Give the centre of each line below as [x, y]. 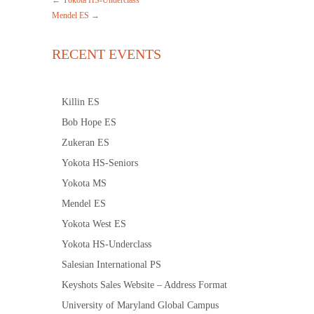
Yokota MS [84, 183]
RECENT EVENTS [107, 54]
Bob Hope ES [89, 122]
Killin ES [81, 102]
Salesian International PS [111, 264]
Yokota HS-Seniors [100, 163]
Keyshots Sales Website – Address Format [144, 285]
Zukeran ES [86, 142]
